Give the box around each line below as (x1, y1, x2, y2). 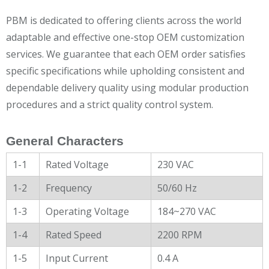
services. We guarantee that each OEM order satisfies (6, 47, 246, 61)
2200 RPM (157, 228, 202, 241)
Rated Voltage (46, 157, 109, 171)
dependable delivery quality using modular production (6, 80, 249, 94)
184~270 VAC (157, 204, 216, 218)
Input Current (46, 251, 108, 265)
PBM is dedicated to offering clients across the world (6, 13, 241, 27)
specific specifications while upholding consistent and (6, 64, 244, 77)
